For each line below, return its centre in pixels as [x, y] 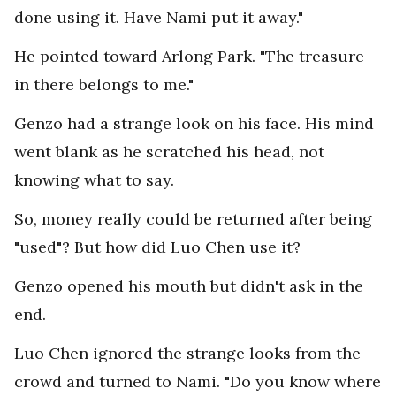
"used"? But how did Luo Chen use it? [157, 247]
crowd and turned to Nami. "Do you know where [198, 381]
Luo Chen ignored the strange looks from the [187, 353]
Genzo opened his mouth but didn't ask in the [189, 286]
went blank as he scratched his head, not [169, 152]
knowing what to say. [94, 180]
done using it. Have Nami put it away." [159, 17]
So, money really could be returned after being [193, 219]
